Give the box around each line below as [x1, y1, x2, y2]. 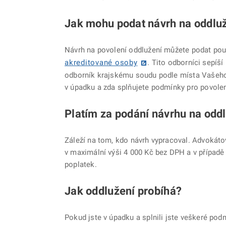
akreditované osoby [65, 58, 138, 68]
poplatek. [65, 160, 97, 169]
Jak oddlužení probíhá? [65, 184, 182, 198]
